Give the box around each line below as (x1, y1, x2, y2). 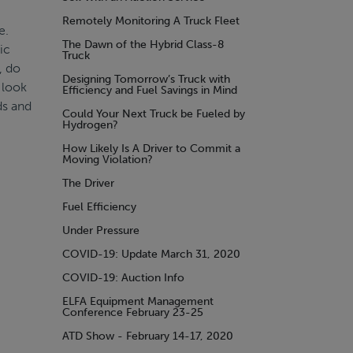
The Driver (62, 176, 114, 190)
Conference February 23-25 (62, 306, 203, 319)
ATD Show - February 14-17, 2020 (62, 329, 233, 343)
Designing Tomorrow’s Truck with (62, 72, 230, 86)
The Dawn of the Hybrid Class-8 (62, 38, 225, 51)
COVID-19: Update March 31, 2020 (62, 247, 240, 261)
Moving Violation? (62, 153, 153, 166)
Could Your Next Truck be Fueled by (62, 107, 245, 121)
